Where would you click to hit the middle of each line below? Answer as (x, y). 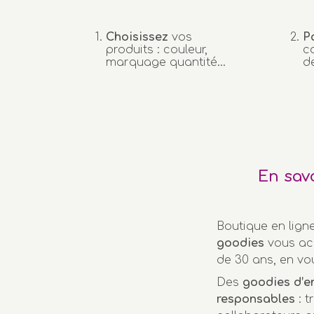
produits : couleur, (157, 49)
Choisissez (137, 37)
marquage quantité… (166, 62)
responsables (256, 299)
